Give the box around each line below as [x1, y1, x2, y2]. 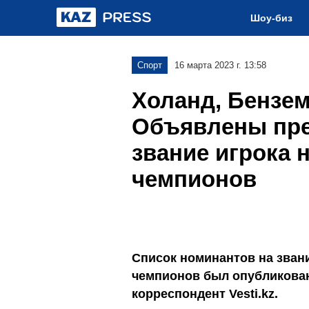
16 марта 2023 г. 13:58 [175, 60, 266, 70]
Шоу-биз [250, 12, 292, 23]
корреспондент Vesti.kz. [132, 287, 278, 301]
